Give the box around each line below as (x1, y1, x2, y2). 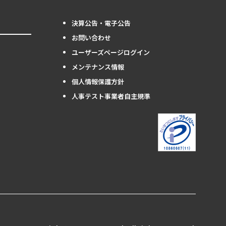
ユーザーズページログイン (72, 47, 150, 57)
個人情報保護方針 (72, 77, 124, 86)
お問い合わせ (72, 33, 111, 42)
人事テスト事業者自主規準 (72, 91, 150, 101)
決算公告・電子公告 (72, 18, 131, 28)
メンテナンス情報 (72, 62, 124, 72)
